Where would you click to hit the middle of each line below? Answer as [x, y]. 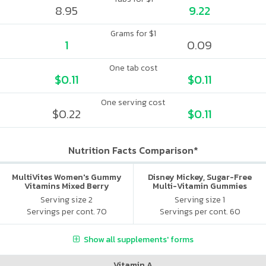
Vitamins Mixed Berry [66, 186]
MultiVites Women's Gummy [66, 177]
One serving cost [133, 102]
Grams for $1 [133, 34]
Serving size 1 [200, 199]
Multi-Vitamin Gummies [200, 186]
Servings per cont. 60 [200, 211]
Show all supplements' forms [138, 239]
